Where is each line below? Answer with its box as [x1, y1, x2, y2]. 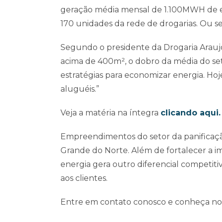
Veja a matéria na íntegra [60, 108, 161, 117]
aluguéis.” [60, 84, 99, 94]
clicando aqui [161, 108, 219, 117]
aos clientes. [60, 173, 108, 183]
